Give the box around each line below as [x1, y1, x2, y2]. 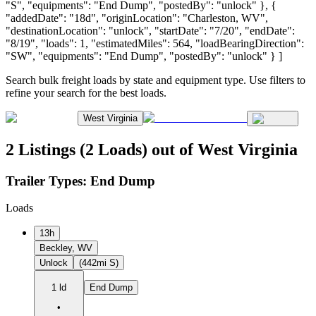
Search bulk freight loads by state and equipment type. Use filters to [6, 73, 305, 86]
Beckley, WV [39, 243, 92, 254]
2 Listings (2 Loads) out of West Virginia [6, 140, 298, 159]
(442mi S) [79, 257, 119, 269]
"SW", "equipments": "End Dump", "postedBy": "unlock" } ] [6, 49, 282, 62]
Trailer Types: [6, 173, 90, 188]
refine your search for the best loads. [6, 86, 166, 99]
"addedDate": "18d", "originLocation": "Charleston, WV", [6, 11, 268, 24]
